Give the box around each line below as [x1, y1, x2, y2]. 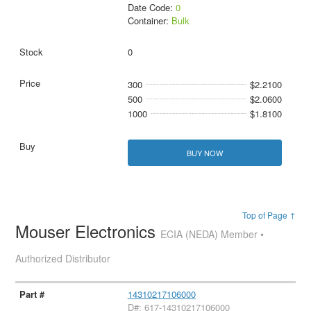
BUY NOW [186, 146, 223, 158]
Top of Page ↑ [242, 208, 296, 221]
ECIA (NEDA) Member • [160, 226, 264, 241]
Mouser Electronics [15, 218, 161, 243]
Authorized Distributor [15, 251, 111, 265]
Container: [127, 14, 171, 28]
